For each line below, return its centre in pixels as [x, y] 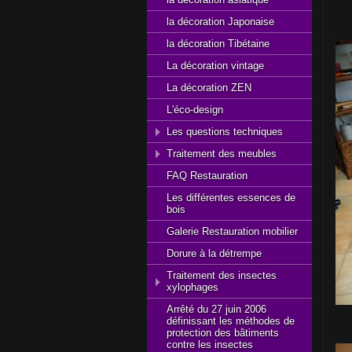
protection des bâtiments [223, 333]
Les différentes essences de [231, 198]
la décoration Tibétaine [218, 44]
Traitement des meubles [222, 154]
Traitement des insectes [222, 275]
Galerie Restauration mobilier [232, 231]
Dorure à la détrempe [214, 253]
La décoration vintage [215, 66]
